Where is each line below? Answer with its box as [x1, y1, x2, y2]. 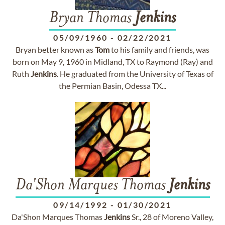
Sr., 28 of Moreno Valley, [130, 212, 213, 221]
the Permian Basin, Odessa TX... [59, 81, 166, 90]
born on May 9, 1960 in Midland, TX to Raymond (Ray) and [12, 57, 213, 66]
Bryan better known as [16, 45, 95, 54]
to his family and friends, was [109, 45, 209, 54]
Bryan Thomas [49, 11, 135, 27]
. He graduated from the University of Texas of [56, 69, 213, 78]
